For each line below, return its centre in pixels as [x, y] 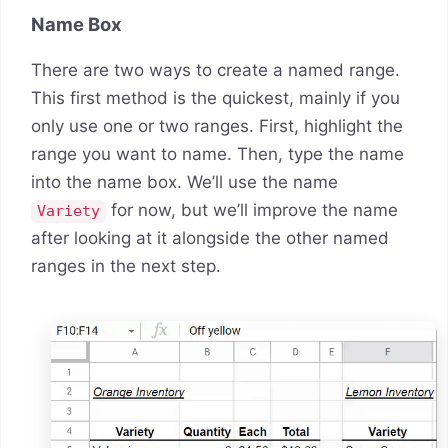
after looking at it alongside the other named [210, 238]
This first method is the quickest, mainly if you [215, 98]
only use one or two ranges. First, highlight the [217, 126]
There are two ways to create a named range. [215, 70]
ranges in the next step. [126, 266]
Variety [69, 211]
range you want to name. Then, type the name [217, 154]
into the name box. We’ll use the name [184, 182]
